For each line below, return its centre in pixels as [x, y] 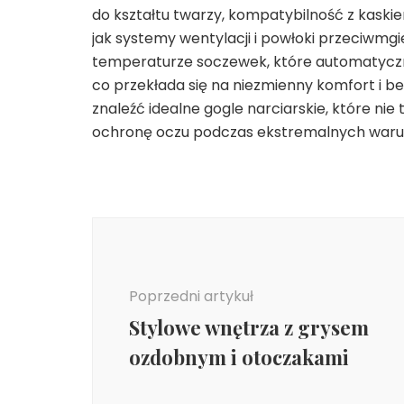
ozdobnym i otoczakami [239, 358]
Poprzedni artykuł [191, 297]
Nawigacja [152, 228]
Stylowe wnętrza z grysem [249, 328]
